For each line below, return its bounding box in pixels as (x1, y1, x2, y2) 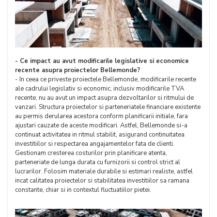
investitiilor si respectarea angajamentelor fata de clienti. (15, 139, 174, 149)
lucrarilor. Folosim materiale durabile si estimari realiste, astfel (15, 167, 193, 176)
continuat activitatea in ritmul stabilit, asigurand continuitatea (15, 130, 185, 139)
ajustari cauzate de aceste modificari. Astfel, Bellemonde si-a (15, 121, 187, 130)
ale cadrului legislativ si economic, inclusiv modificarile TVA (15, 84, 184, 93)
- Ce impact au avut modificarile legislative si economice (15, 57, 189, 66)
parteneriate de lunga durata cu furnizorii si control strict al (15, 158, 180, 167)
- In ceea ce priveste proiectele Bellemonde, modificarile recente (15, 75, 196, 84)
